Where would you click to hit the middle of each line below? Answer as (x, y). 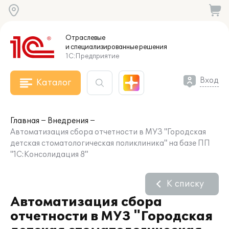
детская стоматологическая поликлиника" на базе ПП (110, 143)
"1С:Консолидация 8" (49, 155)
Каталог (54, 83)
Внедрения (68, 121)
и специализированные (102, 47)
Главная (25, 121)
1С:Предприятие (92, 56)
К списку (185, 184)
